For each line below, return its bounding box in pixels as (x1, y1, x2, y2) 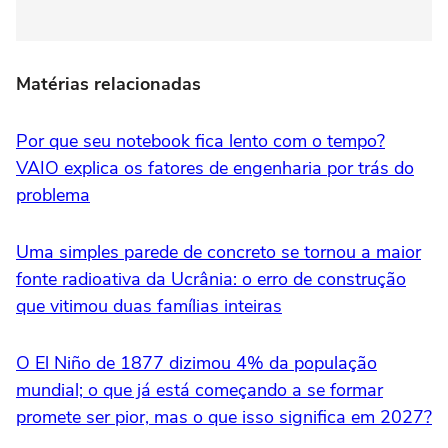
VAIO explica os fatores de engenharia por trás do (16, 156, 414, 181)
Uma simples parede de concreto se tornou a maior (16, 240, 421, 265)
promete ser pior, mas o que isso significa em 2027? (16, 405, 432, 430)
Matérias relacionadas (16, 72, 201, 97)
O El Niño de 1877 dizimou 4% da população (16, 351, 377, 376)
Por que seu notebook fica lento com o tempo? (16, 129, 385, 154)
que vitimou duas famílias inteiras (16, 294, 282, 319)
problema (16, 183, 90, 208)
